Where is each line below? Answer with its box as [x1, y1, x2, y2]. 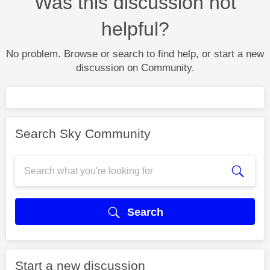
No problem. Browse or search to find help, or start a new [6, 48, 264, 60]
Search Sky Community [15, 127, 151, 141]
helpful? [101, 18, 169, 40]
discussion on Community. [75, 62, 195, 74]
